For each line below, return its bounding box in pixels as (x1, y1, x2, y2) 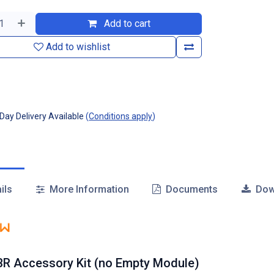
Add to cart (101, 18, 150, 29)
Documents (163, 183, 218, 195)
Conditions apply (89, 111, 153, 121)
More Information (46, 183, 129, 195)
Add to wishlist (45, 41, 110, 53)
